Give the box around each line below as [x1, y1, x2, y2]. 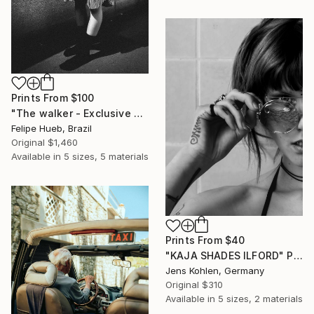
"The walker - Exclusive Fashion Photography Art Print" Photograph [133, 107, 143, 120]
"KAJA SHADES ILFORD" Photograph [293, 250, 303, 262]
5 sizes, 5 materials [64, 151, 149, 163]
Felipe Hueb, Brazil [11, 123, 92, 135]
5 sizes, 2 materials [218, 293, 303, 305]
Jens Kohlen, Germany [165, 265, 264, 277]
